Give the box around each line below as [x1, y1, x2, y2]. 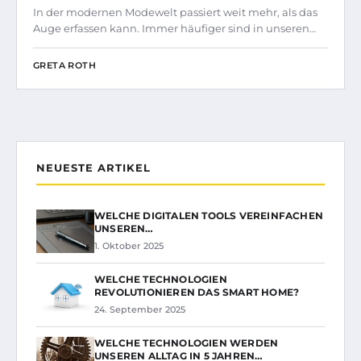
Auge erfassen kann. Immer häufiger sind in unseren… [33, 22, 316, 35]
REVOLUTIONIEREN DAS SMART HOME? [94, 286, 300, 299]
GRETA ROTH [33, 60, 96, 72]
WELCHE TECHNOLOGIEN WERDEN [94, 337, 279, 350]
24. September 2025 [94, 304, 185, 316]
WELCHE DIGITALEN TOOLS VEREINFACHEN [94, 210, 323, 222]
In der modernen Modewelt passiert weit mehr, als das [33, 6, 317, 19]
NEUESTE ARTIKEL [36, 161, 151, 175]
